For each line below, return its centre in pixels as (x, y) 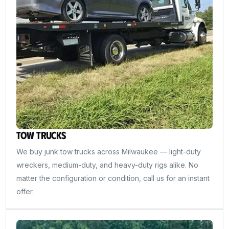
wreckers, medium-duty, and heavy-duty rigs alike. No (108, 165)
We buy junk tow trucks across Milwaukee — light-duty (109, 152)
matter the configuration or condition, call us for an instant (113, 178)
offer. (25, 192)
